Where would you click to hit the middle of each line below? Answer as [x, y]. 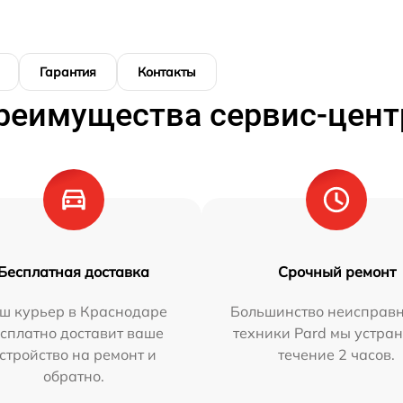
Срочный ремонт [336, 271]
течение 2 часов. [337, 354]
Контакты [167, 72]
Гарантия [68, 72]
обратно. [73, 376]
